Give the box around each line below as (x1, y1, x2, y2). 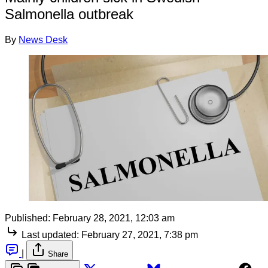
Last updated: (22, 229, 79, 240)
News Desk (19, 34, 68, 45)
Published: (5, 212, 50, 223)
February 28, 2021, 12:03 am (53, 212, 175, 223)
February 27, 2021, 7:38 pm (81, 229, 198, 240)
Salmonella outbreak (5, 5, 133, 22)
